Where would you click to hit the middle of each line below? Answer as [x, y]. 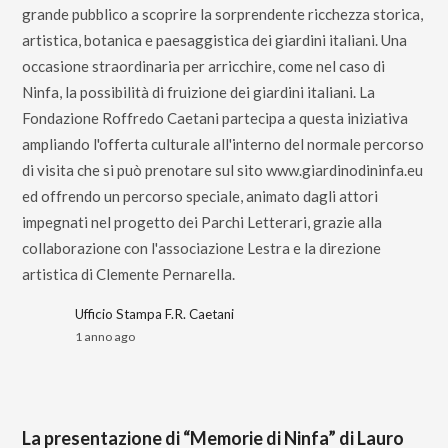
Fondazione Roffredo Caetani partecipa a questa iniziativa [215, 118]
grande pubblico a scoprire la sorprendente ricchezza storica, [223, 14]
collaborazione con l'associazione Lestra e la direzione [202, 248]
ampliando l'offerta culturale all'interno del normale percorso [223, 144]
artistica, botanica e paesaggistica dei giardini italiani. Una [215, 40]
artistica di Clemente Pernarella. [129, 274]
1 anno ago [105, 336]
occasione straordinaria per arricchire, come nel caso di [204, 66]
